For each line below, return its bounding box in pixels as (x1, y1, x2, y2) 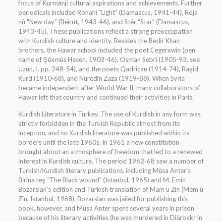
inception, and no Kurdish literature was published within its (18, 129, 189, 137)
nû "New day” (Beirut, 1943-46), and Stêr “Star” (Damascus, (18, 18, 189, 26)
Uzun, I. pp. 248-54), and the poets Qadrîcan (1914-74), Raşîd (18, 65, 198, 73)
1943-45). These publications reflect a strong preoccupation (18, 27, 193, 36)
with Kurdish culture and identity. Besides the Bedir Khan (18, 37, 180, 45)
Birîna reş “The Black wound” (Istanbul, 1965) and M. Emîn (18, 176, 186, 184)
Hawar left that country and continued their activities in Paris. (18, 93, 194, 102)
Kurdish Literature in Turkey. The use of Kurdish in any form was (18, 110, 201, 118)
